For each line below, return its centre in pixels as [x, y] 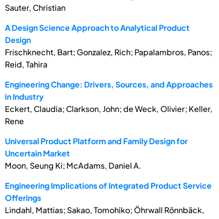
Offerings [23, 197]
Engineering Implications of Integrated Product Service [108, 185]
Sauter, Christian [35, 7]
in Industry [24, 96]
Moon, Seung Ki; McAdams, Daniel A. [73, 165]
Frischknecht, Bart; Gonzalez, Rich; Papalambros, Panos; [109, 52]
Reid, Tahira [26, 64]
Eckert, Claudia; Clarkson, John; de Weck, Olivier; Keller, [109, 109]
